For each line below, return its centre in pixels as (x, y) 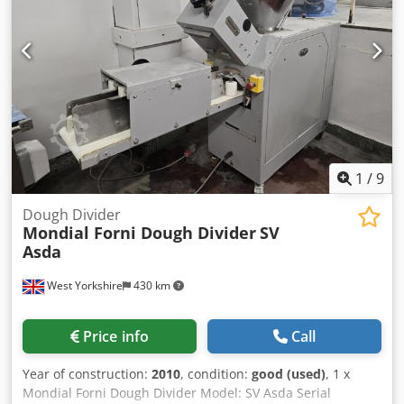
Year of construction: (87, 374)
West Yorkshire (83, 286)
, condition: (216, 374)
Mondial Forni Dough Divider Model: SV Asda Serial (177, 393)
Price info (116, 337)
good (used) (289, 374)
